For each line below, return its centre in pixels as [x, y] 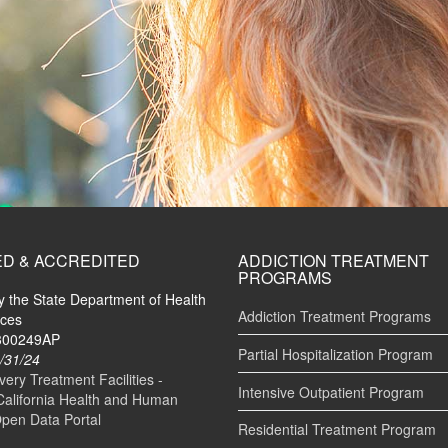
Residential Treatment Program [337, 429]
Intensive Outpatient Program [331, 391]
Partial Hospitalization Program [335, 353]
